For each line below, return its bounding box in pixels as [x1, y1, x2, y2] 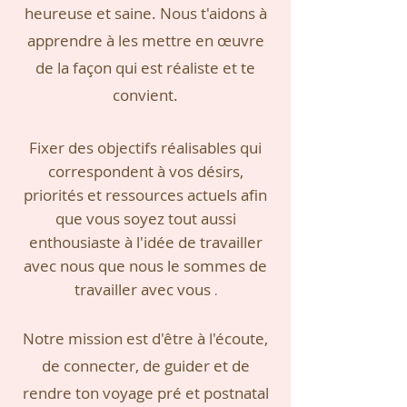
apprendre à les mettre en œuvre [26, 30, 264, 51]
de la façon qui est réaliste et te [35, 57, 255, 78]
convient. [113, 84, 178, 105]
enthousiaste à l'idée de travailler [28, 232, 263, 253]
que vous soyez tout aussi [55, 208, 236, 229]
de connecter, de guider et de [41, 355, 250, 376]
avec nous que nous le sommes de [24, 255, 267, 276]
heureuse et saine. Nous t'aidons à [24, 3, 267, 24]
